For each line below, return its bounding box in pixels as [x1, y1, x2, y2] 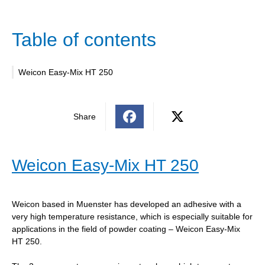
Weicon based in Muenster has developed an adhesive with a [12, 199, 241, 209]
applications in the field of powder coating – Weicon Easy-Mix [12, 224, 240, 234]
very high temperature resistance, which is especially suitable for [12, 211, 253, 221]
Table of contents [12, 28, 156, 50]
